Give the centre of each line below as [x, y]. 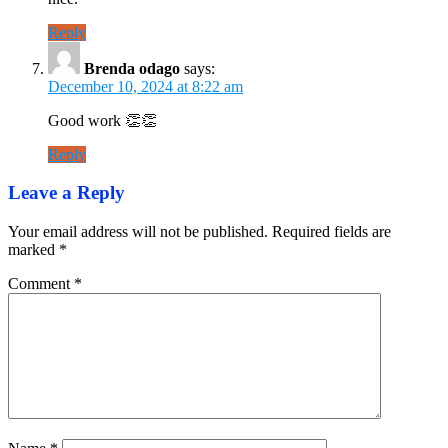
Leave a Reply [66, 193]
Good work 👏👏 [102, 120]
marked [33, 250]
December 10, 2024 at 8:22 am [145, 86]
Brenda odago [132, 68]
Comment [41, 284]
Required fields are [331, 232]
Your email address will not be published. [138, 232]
